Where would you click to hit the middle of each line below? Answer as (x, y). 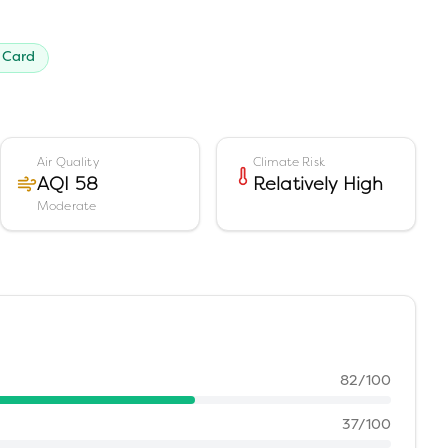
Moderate (67, 206)
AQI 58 (67, 183)
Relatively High (318, 183)
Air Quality (68, 162)
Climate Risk (289, 162)
